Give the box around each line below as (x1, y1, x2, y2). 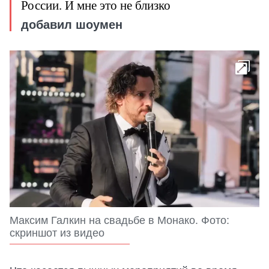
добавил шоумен (21, 17, 122, 31)
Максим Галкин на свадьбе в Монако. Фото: (10, 214, 229, 226)
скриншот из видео (10, 226, 104, 239)
